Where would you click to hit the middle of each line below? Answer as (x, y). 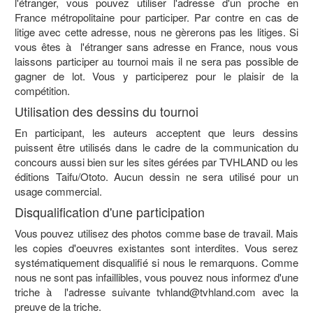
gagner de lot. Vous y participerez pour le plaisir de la (156, 76)
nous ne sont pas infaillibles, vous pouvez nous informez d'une (156, 277)
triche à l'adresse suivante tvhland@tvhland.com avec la (156, 292)
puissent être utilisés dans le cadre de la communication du (156, 147)
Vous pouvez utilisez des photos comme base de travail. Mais (156, 233)
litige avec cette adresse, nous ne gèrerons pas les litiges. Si (156, 32)
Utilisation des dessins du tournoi (107, 111)
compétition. (42, 90)
